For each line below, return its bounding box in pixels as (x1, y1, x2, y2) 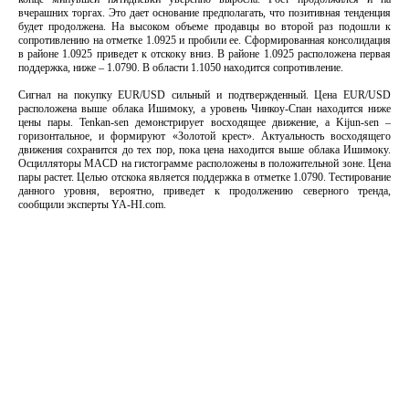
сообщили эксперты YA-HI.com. (18, 198, 166, 211)
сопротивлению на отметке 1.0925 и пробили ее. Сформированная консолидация (18, 34, 391, 47)
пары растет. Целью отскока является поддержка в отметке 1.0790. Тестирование (18, 171, 391, 184)
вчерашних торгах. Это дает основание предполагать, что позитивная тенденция (18, 6, 391, 19)
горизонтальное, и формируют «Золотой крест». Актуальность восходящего (18, 130, 391, 142)
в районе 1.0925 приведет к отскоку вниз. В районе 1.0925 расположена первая (18, 47, 391, 60)
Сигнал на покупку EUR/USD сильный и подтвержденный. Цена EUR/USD (18, 89, 391, 101)
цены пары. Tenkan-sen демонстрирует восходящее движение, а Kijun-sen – (18, 116, 391, 129)
